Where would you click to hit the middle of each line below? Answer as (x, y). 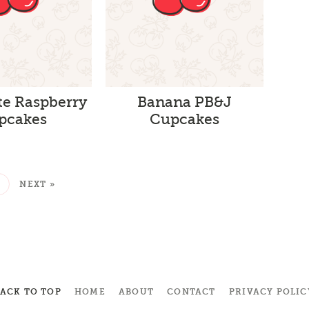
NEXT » (38, 184)
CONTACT (191, 291)
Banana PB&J (184, 102)
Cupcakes (184, 119)
